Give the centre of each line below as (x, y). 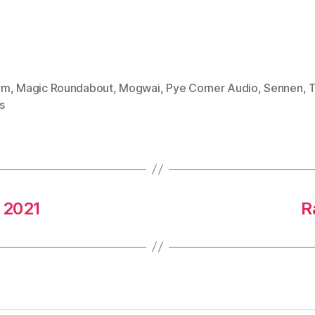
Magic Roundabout (65, 88)
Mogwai (140, 88)
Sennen (283, 88)
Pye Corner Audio (212, 88)
